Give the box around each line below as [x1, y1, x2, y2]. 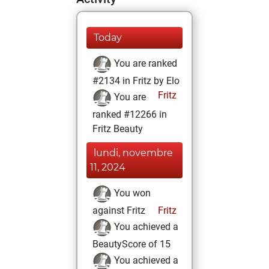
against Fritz [92, 205, 145, 216]
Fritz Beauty [92, 123, 143, 134]
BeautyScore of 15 [92, 238, 171, 250]
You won [112, 187, 151, 199]
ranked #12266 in [92, 109, 167, 120]
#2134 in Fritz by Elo [92, 75, 180, 86]
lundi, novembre [94, 147, 173, 159]
